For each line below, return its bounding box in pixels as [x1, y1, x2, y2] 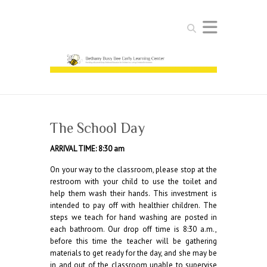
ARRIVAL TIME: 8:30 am [50, 144, 125, 154]
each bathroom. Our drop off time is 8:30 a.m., [50, 224, 217, 234]
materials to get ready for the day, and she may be [50, 248, 217, 258]
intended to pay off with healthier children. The [50, 200, 217, 210]
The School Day [50, 120, 145, 136]
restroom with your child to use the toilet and [50, 176, 217, 187]
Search [184, 20, 206, 30]
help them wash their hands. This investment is [50, 188, 217, 198]
